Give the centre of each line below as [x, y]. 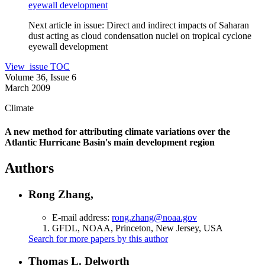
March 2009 [28, 88]
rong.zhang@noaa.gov [154, 217]
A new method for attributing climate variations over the [117, 131]
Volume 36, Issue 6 [41, 77]
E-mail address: [82, 217]
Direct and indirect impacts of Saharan [177, 25]
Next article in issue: [66, 25]
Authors [29, 168]
